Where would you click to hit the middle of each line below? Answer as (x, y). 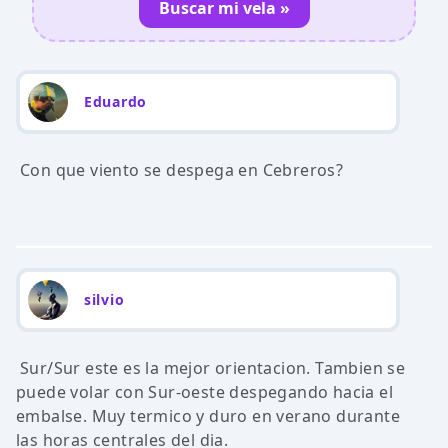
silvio (104, 299)
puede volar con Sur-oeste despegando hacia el (204, 392)
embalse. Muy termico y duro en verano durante (208, 416)
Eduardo (115, 101)
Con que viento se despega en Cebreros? (182, 170)
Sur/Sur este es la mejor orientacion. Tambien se (213, 368)
